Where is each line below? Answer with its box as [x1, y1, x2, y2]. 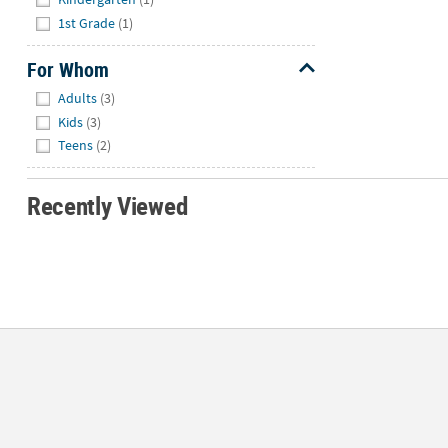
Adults [58, 89, 98, 108]
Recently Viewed [26, 188, 188, 222]
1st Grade [58, 13, 116, 32]
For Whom [26, 55, 109, 83]
